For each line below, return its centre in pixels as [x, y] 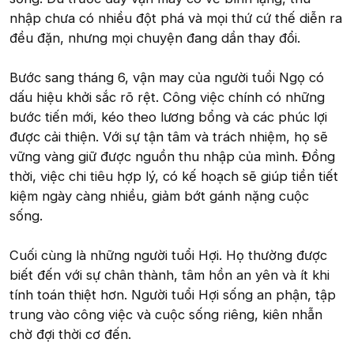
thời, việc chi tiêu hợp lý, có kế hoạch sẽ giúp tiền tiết [174, 176]
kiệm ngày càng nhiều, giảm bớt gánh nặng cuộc [159, 196]
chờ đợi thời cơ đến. [70, 334]
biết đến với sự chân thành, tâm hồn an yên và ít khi [169, 275]
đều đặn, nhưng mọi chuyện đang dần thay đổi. [155, 38]
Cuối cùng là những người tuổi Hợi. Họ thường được [168, 255]
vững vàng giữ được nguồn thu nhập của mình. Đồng [172, 156]
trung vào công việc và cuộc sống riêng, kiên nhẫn [166, 314]
